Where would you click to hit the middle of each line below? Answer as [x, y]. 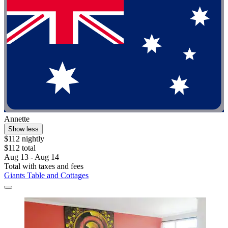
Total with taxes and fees [44, 166]
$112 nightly [24, 138]
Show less [23, 129]
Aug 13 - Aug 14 [32, 157]
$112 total [20, 148]
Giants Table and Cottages [46, 175]
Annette [17, 119]
